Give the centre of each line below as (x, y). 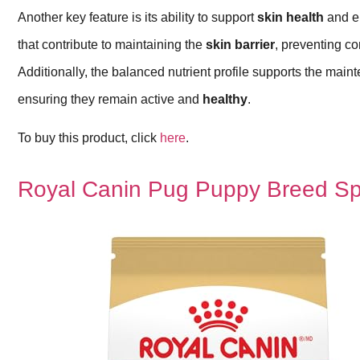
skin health (290, 17)
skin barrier (240, 44)
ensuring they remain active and (110, 99)
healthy (225, 99)
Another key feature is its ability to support (137, 17)
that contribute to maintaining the (112, 44)
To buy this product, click (89, 137)
